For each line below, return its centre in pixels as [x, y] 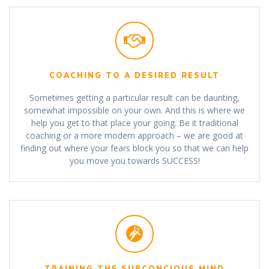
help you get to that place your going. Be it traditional [134, 122]
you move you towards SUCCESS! [134, 160]
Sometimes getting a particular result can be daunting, [134, 97]
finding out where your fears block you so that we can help [134, 148]
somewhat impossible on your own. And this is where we [134, 110]
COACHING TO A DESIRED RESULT [134, 75]
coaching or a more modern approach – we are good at [134, 135]
